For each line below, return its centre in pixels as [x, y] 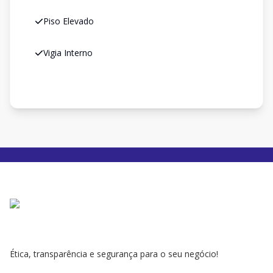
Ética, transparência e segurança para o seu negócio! [114, 254]
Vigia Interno [68, 53]
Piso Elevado [69, 21]
